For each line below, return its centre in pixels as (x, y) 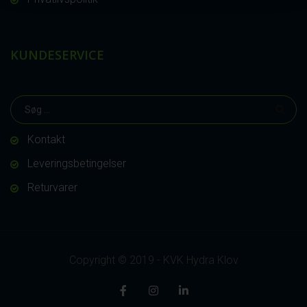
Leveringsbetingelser (77, 163)
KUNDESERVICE (57, 54)
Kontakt (46, 139)
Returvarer (52, 187)
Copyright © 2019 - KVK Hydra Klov (153, 260)
